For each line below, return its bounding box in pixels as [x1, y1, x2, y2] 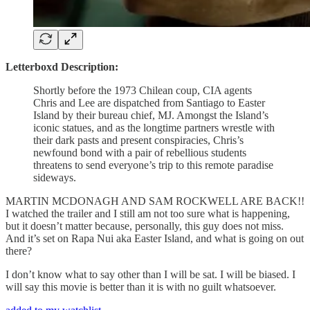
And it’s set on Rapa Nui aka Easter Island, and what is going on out [6, 232, 304, 244]
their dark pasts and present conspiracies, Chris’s [33, 134, 244, 146]
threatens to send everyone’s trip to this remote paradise [33, 158, 273, 171]
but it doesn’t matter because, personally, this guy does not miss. [6, 219, 284, 232]
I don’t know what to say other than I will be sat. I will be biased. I [6, 268, 295, 280]
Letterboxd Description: [6, 60, 118, 73]
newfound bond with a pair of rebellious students [33, 146, 246, 158]
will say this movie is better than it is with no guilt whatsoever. [6, 280, 276, 293]
